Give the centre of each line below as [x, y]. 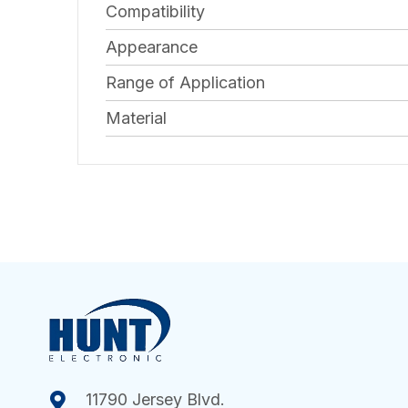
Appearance [152, 47]
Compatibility [155, 12]
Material [136, 118]
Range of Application [185, 83]
